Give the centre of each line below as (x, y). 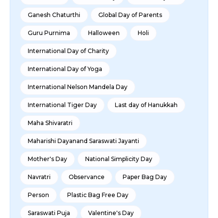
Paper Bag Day (145, 177)
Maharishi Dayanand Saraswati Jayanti (83, 141)
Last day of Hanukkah (146, 105)
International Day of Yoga (65, 69)
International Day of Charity (68, 51)
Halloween (104, 33)
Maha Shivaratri (50, 123)
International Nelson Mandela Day (78, 87)
